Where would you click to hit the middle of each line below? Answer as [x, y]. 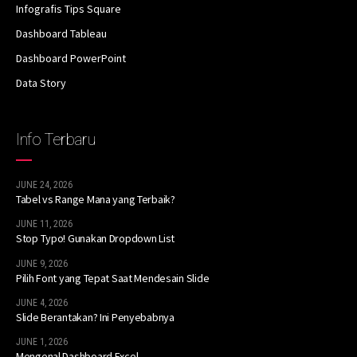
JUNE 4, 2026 [42, 303]
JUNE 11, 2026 [44, 224]
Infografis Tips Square [69, 9]
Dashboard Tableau [61, 34]
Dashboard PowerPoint [71, 59]
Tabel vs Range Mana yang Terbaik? [96, 200]
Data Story [41, 83]
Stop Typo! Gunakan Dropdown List [96, 239]
